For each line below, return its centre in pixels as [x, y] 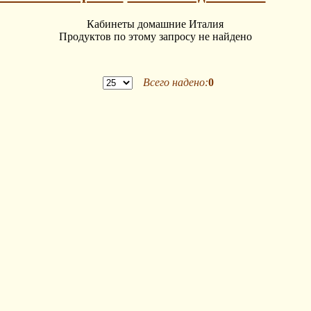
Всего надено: [175, 83]
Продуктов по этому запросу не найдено [155, 37]
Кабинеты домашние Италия [155, 24]
